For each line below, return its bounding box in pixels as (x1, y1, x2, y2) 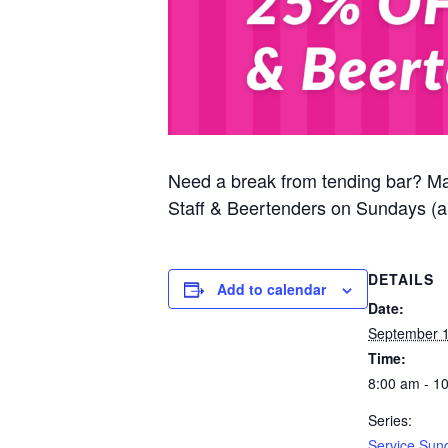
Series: (368, 409, 412, 430)
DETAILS (368, 268, 434, 289)
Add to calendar (217, 278, 326, 299)
